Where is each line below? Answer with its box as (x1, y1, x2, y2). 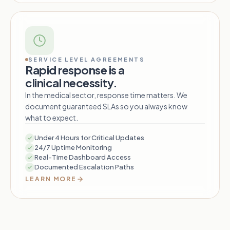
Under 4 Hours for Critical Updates (34, 133, 144, 142)
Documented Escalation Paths (34, 163, 134, 171)
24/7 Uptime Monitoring (34, 143, 112, 152)
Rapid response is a (25, 63, 125, 78)
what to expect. (25, 113, 78, 123)
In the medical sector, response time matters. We (25, 90, 187, 100)
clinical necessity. (25, 75, 118, 90)
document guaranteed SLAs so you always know (25, 102, 187, 111)
